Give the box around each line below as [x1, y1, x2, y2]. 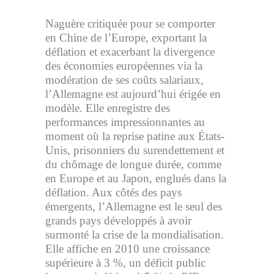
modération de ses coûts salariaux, [45, 73, 204, 86]
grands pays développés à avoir [45, 214, 191, 227]
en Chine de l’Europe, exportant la [45, 31, 207, 44]
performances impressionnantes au [45, 116, 205, 128]
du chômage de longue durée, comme [45, 158, 221, 171]
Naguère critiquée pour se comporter [45, 17, 215, 30]
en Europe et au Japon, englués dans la [45, 172, 226, 185]
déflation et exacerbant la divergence [45, 45, 215, 58]
